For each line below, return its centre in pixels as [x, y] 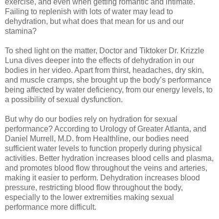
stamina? [21, 31]
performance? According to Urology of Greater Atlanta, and [106, 129]
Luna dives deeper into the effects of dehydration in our [99, 60]
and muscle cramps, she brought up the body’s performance [108, 80]
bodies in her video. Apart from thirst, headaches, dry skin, [104, 70]
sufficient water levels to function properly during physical [103, 148]
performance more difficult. [51, 207]
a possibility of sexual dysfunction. [64, 99]
